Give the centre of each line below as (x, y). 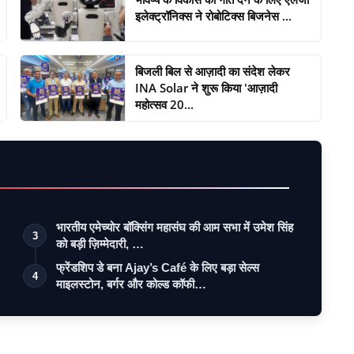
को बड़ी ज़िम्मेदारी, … (100, 243)
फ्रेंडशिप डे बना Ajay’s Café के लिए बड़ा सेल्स (158, 267)
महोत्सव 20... (165, 104)
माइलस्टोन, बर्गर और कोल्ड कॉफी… (132, 284)
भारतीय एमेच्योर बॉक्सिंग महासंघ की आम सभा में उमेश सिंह (175, 227)
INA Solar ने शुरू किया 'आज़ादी (207, 87)
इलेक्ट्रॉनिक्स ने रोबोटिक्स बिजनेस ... (214, 16)
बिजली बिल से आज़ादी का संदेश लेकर (213, 71)
